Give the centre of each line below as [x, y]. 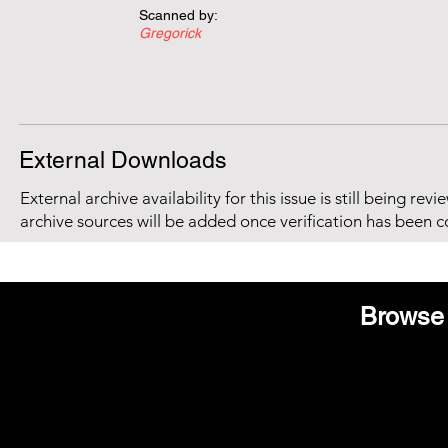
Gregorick [170, 33]
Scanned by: [178, 15]
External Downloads [123, 160]
